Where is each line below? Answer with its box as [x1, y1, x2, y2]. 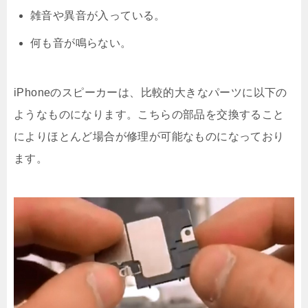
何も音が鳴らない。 [30, 37, 132, 49]
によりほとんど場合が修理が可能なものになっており [14, 131, 285, 143]
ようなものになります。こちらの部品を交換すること [14, 109, 285, 121]
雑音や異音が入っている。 [30, 10, 166, 22]
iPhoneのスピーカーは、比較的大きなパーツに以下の [14, 87, 287, 99]
